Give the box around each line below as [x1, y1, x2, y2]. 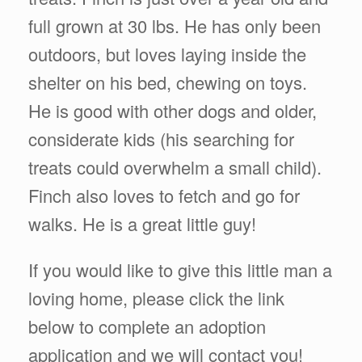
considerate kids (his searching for [28, 125, 294, 151]
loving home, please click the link [28, 284, 284, 310]
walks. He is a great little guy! [28, 210, 256, 236]
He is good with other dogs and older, [28, 97, 317, 123]
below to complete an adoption [28, 313, 266, 339]
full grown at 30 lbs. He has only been [28, 12, 321, 38]
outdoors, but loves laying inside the [28, 40, 306, 66]
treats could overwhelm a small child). [28, 154, 322, 179]
